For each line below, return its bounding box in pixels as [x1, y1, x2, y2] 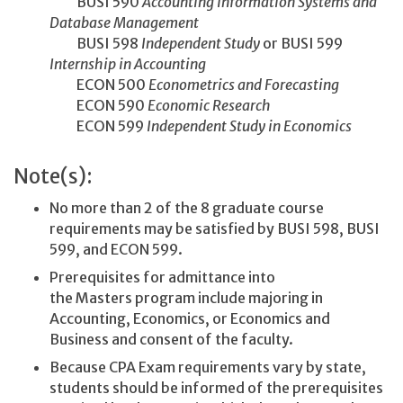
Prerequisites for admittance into [49, 267, 275, 286]
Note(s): [13, 164, 93, 190]
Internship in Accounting [49, 54, 206, 73]
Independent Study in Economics [147, 116, 352, 135]
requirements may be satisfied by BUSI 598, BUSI [49, 219, 380, 237]
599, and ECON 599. [49, 239, 185, 258]
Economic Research [148, 95, 271, 114]
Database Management [49, 13, 212, 31]
